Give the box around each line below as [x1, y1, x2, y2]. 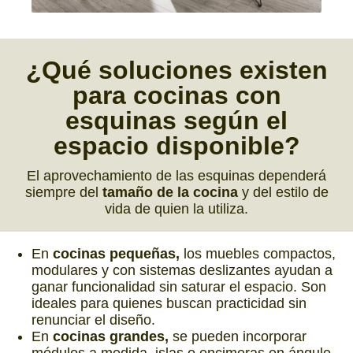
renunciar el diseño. [32, 312, 155, 329]
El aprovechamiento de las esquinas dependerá [27, 168, 326, 184]
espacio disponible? [53, 132, 300, 161]
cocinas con [132, 81, 281, 110]
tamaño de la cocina [102, 184, 238, 201]
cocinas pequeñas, [53, 246, 180, 262]
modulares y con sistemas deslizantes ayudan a [32, 262, 333, 279]
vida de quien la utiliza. [105, 201, 248, 217]
